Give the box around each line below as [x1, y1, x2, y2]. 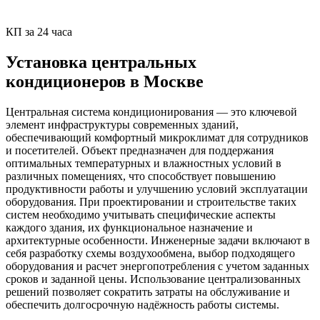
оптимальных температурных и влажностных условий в [6, 156, 281, 169]
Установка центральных [6, 52, 196, 71]
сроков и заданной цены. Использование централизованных [6, 272, 301, 285]
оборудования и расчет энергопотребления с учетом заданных [6, 259, 309, 272]
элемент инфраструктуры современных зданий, [6, 118, 239, 131]
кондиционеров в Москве [6, 71, 204, 91]
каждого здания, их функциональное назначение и [6, 221, 253, 234]
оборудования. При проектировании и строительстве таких [6, 195, 296, 208]
